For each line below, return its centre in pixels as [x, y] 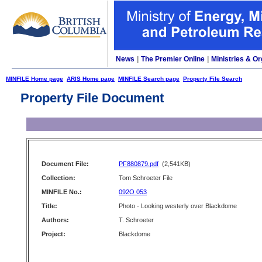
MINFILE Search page [149, 79]
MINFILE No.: [62, 192]
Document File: [65, 164]
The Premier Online [173, 59]
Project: [54, 234]
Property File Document [92, 98]
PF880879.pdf [139, 164]
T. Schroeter [136, 220]
